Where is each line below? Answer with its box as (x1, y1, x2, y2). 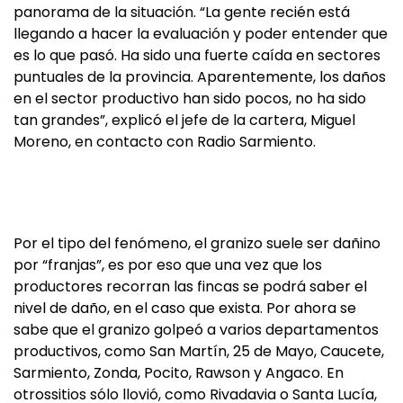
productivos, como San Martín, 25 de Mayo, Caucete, (13, 341, 384, 362)
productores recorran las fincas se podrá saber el (13, 276, 367, 297)
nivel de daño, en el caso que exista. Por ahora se (13, 298, 356, 318)
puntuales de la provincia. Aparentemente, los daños (13, 67, 386, 87)
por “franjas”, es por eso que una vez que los (13, 255, 322, 275)
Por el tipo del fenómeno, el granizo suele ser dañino (13, 233, 381, 254)
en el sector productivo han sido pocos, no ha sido (13, 88, 366, 109)
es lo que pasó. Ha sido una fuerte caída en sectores (13, 45, 381, 66)
